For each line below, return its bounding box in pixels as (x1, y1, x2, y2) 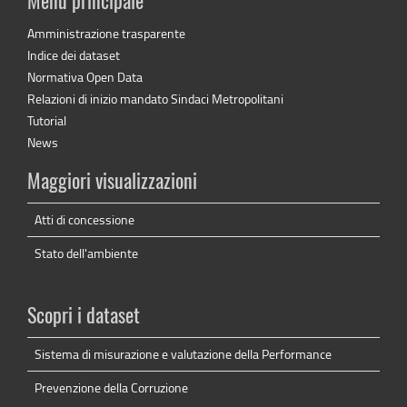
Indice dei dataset (27, 46, 120, 65)
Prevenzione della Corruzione (35, 379, 188, 397)
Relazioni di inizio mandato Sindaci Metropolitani (27, 90, 283, 108)
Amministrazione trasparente (27, 25, 185, 43)
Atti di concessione (35, 211, 134, 229)
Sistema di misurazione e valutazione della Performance (35, 345, 332, 363)
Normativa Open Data (27, 68, 143, 86)
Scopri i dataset (27, 307, 140, 328)
